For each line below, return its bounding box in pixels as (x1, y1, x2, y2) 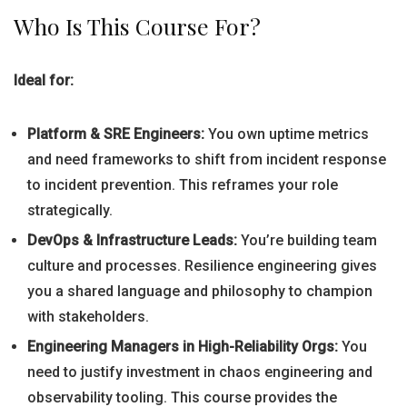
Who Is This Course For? (14, 11, 261, 41)
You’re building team (237, 232, 377, 249)
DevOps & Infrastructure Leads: (27, 232, 237, 249)
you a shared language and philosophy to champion (27, 283, 372, 300)
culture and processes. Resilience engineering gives (27, 257, 377, 274)
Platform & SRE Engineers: (27, 125, 204, 143)
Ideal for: (14, 72, 74, 89)
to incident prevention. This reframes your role (27, 176, 338, 194)
